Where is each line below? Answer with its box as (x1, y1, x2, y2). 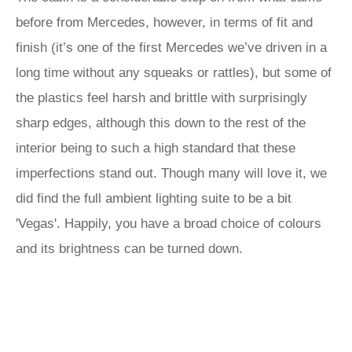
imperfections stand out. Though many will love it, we (16, 166, 327, 181)
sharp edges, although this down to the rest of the (16, 115, 306, 130)
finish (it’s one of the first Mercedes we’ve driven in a (16, 40, 327, 55)
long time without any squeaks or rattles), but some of (16, 65, 332, 80)
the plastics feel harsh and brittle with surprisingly (16, 90, 307, 105)
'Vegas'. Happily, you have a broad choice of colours (16, 216, 321, 231)
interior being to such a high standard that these (16, 141, 295, 156)
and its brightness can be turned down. (16, 241, 243, 256)
